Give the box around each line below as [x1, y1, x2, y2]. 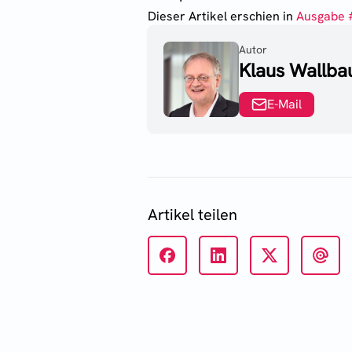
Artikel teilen [148, 203, 237, 225]
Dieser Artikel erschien [148, 7, 283, 24]
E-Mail [267, 95, 302, 112]
